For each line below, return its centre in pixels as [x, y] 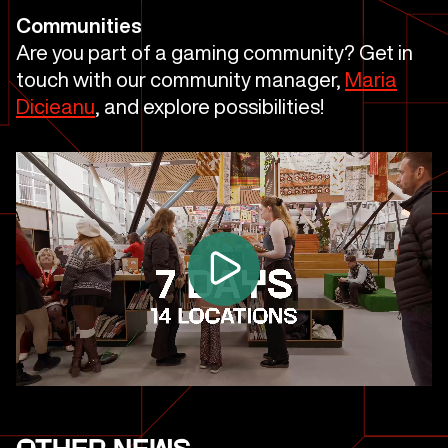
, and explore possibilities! [209, 106]
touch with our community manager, [180, 79]
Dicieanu [55, 106]
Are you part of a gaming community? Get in [214, 52]
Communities [79, 25]
